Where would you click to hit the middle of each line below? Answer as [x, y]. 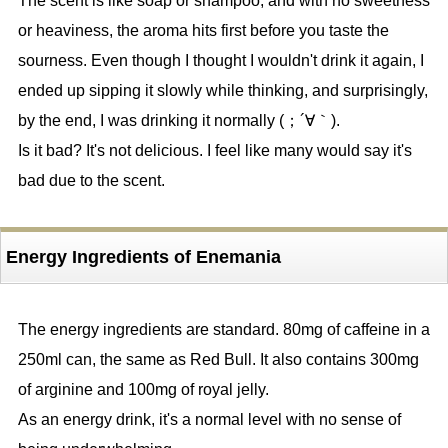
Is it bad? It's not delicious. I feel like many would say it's [214, 151]
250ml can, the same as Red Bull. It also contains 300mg [218, 360]
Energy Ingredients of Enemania [143, 257]
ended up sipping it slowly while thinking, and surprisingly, [222, 91]
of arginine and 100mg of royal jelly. [143, 390]
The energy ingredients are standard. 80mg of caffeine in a [223, 330]
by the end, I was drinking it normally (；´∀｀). [178, 121]
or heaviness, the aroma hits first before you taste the [203, 31]
